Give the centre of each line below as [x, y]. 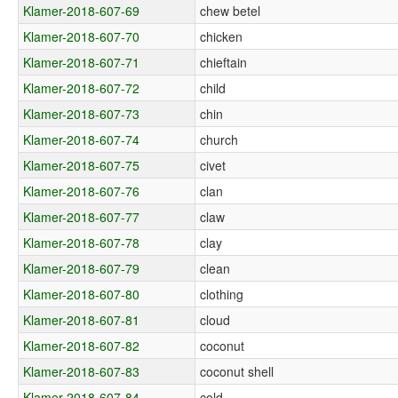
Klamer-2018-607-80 [82, 294]
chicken [222, 36]
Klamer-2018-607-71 [82, 62]
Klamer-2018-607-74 [82, 139]
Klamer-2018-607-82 [82, 345]
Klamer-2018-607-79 [82, 268]
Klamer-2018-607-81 [82, 319]
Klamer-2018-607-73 [82, 113]
